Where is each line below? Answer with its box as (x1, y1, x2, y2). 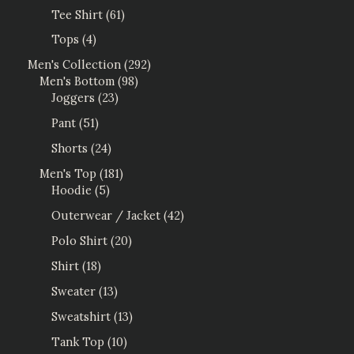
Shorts (51, 141, 88, 156)
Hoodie (51, 183, 92, 198)
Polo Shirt (51, 233, 107, 249)
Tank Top (51, 333, 104, 349)
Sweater (51, 283, 96, 299)
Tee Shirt (51, 6, 103, 22)
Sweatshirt (51, 308, 111, 324)
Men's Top (40, 166, 96, 182)
